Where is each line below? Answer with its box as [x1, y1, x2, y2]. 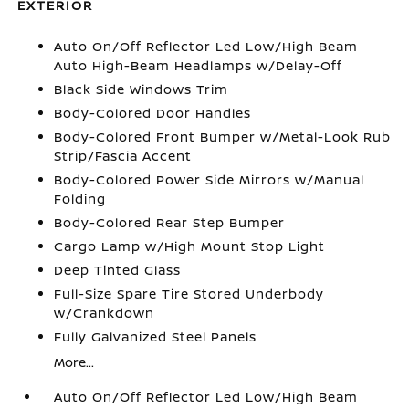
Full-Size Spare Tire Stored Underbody [54, 285, 325, 302]
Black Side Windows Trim [54, 80, 229, 98]
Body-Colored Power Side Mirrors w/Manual [54, 171, 365, 188]
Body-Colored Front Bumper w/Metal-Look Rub [54, 128, 392, 145]
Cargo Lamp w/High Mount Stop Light [54, 237, 326, 255]
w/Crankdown [54, 304, 155, 321]
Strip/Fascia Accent [54, 147, 193, 164]
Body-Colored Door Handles [54, 104, 252, 121]
